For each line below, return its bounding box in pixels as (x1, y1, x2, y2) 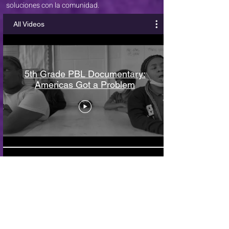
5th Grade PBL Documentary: (24, 68, 146, 79)
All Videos (13, 19, 44, 28)
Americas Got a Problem (35, 79, 135, 90)
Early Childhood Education (31, 187, 139, 198)
